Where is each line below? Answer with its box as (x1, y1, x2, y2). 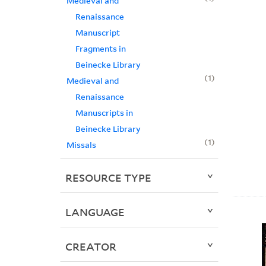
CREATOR (65, 239, 116, 254)
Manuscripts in (75, 107, 133, 119)
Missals (66, 139, 96, 151)
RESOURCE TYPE (65, 170, 151, 185)
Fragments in (75, 43, 126, 55)
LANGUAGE (65, 205, 125, 220)
